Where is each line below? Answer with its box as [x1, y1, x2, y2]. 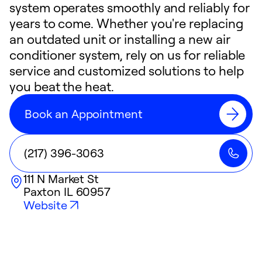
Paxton [23, 184, 61, 199]
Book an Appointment [25, 106, 143, 121]
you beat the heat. [9, 78, 114, 94]
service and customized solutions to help [9, 63, 244, 78]
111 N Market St [23, 171, 99, 186]
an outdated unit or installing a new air [9, 31, 230, 47]
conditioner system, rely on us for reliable [9, 47, 246, 63]
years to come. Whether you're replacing [9, 15, 243, 31]
